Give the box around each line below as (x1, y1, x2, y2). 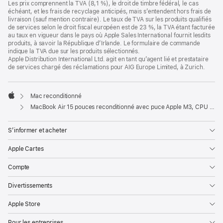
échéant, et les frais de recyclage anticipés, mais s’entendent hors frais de (8, 8, 211, 15)
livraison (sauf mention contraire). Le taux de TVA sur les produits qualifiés (8, 16, 212, 23)
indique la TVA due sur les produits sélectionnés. (8, 48, 140, 55)
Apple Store (8, 200, 40, 208)
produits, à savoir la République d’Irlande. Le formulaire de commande (8, 40, 200, 47)
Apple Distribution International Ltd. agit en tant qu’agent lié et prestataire (8, 56, 209, 63)
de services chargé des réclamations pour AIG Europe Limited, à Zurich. (8, 64, 205, 71)
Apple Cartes (8, 145, 44, 152)
